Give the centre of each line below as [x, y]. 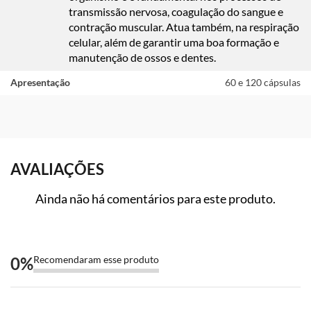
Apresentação [40, 83]
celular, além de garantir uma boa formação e [174, 42]
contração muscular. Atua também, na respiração [184, 27]
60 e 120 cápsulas [263, 83]
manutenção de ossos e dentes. [142, 58]
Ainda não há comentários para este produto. [155, 198]
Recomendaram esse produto [96, 259]
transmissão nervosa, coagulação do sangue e [176, 12]
